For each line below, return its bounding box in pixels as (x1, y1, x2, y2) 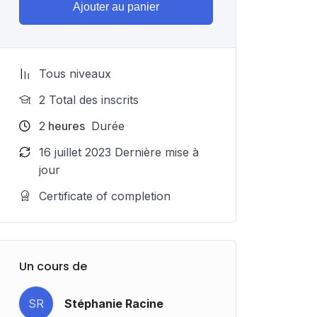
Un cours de (19, 258, 87, 275)
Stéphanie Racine (64, 296, 163, 311)
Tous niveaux (39, 67, 111, 81)
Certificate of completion (39, 189, 171, 203)
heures (45, 119, 85, 133)
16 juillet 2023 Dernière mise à (39, 145, 199, 159)
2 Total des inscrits (39, 93, 139, 107)
